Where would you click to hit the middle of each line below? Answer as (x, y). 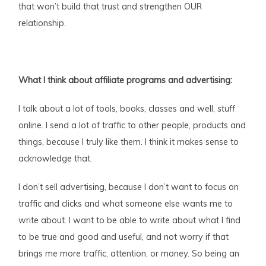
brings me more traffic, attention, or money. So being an (129, 254)
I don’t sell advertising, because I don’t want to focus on (129, 187)
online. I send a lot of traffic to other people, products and (132, 126)
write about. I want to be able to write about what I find (130, 221)
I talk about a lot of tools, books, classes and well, (118, 109)
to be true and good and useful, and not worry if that (124, 237)
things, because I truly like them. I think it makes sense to (129, 142)
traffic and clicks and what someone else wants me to (126, 204)
